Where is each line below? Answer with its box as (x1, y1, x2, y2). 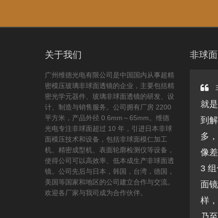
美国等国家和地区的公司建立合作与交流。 (45, 178, 174, 186)
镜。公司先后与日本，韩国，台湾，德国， (45, 167, 174, 175)
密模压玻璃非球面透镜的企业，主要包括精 (45, 81, 174, 90)
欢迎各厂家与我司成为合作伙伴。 (45, 188, 147, 197)
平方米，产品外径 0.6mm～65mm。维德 (45, 113, 169, 122)
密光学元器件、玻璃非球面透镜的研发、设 (45, 92, 174, 100)
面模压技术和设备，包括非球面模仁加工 (45, 135, 167, 143)
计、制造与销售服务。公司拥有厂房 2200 (45, 103, 171, 111)
